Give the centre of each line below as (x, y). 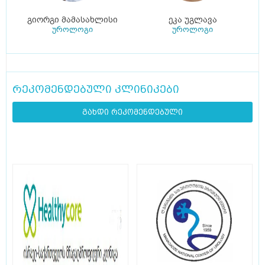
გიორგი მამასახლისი (72, 20)
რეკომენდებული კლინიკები (96, 89)
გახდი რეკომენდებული (132, 112)
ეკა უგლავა (193, 20)
